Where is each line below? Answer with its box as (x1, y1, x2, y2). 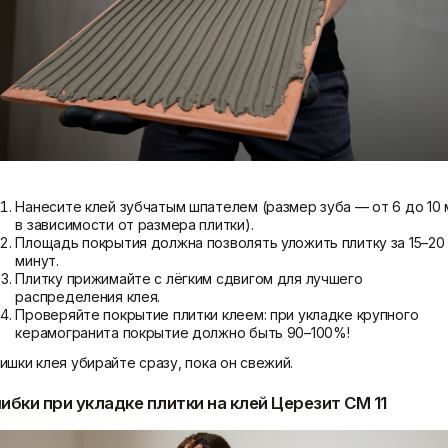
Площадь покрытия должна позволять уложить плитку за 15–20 (15, 234, 445, 252)
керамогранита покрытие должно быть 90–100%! (15, 324, 350, 342)
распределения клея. (15, 288, 161, 306)
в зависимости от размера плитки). (15, 216, 254, 234)
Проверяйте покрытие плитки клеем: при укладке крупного (15, 306, 419, 324)
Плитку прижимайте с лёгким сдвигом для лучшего (15, 270, 363, 288)
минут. (15, 252, 59, 270)
